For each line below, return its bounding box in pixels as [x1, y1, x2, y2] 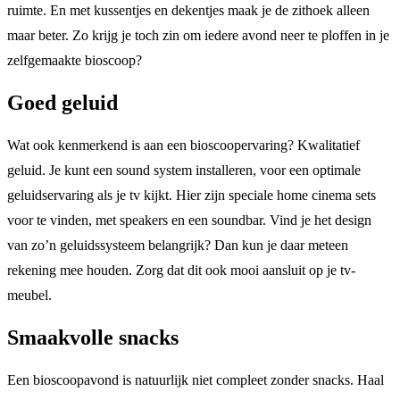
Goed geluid [7, 91, 118, 115]
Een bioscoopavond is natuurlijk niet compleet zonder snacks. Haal [7, 371, 384, 387]
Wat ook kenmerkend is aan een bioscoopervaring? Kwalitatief [7, 137, 360, 154]
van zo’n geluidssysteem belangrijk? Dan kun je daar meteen [7, 237, 348, 254]
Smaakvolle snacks [7, 325, 179, 349]
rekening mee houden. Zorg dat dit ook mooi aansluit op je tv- [7, 262, 355, 279]
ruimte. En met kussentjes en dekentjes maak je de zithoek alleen [7, 3, 370, 19]
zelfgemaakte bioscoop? [7, 53, 142, 69]
